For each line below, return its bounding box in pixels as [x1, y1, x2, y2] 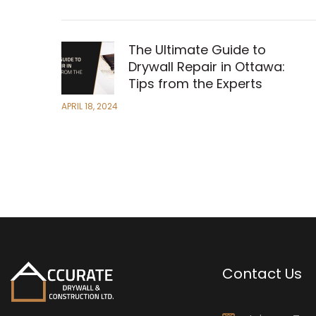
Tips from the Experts [128, 75, 262, 93]
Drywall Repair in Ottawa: [128, 58, 285, 76]
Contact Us [222, 264, 302, 284]
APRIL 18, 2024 [61, 100, 118, 113]
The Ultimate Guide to [128, 41, 266, 59]
